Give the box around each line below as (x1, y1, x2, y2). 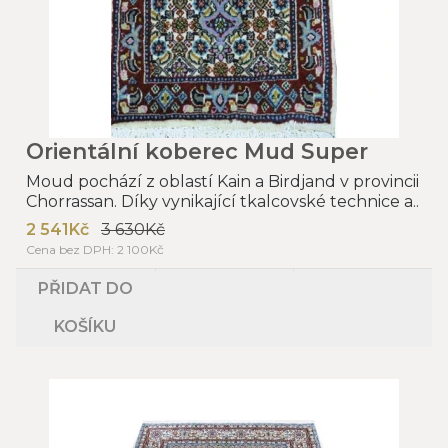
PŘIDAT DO (37, 278, 133, 298)
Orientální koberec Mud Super (26, 137, 368, 164)
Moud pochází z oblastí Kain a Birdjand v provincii (26, 171, 419, 191)
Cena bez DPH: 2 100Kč (26, 241, 164, 257)
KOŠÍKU (54, 316, 117, 336)
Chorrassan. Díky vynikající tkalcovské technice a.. (26, 191, 419, 211)
